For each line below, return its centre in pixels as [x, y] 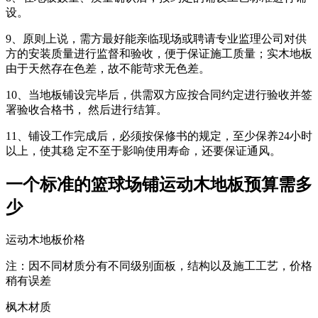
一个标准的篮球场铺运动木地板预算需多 [159, 185]
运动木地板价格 [45, 239]
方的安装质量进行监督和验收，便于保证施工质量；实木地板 [159, 54]
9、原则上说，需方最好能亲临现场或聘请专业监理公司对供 [156, 39]
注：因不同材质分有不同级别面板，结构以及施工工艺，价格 [159, 265]
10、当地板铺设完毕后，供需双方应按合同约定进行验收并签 [159, 95]
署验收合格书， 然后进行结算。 [87, 110]
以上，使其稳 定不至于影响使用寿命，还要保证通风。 [143, 151]
